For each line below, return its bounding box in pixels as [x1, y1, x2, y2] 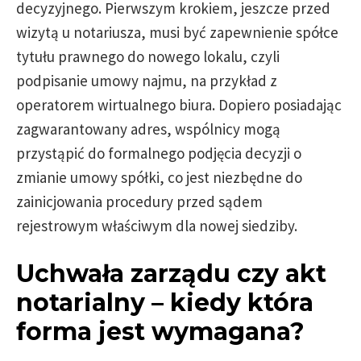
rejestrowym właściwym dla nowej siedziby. [16, 216, 297, 235]
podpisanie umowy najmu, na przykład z [16, 71, 277, 90]
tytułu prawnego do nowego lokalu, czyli [16, 47, 280, 66]
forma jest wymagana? [16, 317, 305, 346]
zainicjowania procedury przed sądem [16, 192, 263, 211]
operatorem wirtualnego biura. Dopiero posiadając [16, 95, 342, 114]
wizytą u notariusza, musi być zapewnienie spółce [16, 23, 338, 42]
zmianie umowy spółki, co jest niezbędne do [16, 168, 302, 187]
